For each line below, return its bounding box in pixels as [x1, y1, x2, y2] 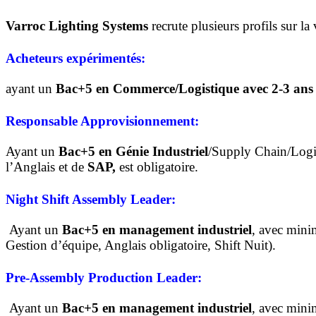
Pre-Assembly [6, 269, 88, 285]
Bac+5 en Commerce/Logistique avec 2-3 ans [56, 81, 313, 97]
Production [88, 269, 153, 285]
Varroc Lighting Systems [6, 18, 148, 34]
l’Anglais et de [6, 159, 87, 174]
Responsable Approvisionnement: [6, 113, 199, 128]
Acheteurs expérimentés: [6, 51, 145, 66]
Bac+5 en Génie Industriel [59, 143, 208, 159]
